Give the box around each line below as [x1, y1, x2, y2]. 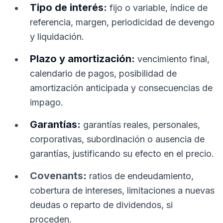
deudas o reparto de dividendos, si [30, 200, 173, 210]
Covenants [30, 170, 83, 182]
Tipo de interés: [30, 1, 107, 13]
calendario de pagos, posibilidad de [30, 68, 177, 79]
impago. [30, 97, 63, 108]
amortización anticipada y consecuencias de [30, 83, 213, 93]
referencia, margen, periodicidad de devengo [30, 17, 215, 27]
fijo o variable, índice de [107, 2, 208, 13]
